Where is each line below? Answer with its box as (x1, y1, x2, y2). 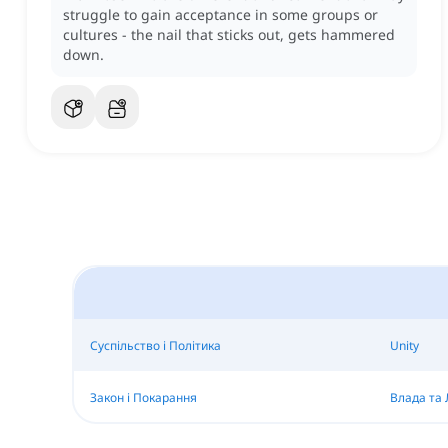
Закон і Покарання (89, 388, 197, 406)
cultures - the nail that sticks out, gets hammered (63, 25, 395, 45)
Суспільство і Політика (89, 336, 221, 354)
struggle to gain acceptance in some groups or (63, 5, 378, 25)
